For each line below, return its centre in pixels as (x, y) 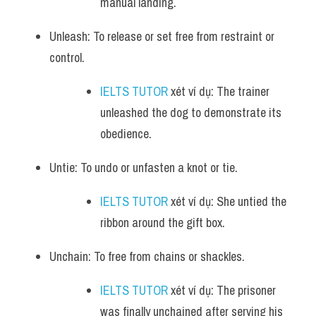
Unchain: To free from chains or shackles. (148, 256)
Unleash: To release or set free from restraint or (162, 36)
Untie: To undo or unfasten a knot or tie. (145, 168)
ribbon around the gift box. (163, 223)
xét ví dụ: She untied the (227, 201)
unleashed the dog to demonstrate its (191, 113)
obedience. (126, 134)
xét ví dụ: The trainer (219, 91)
